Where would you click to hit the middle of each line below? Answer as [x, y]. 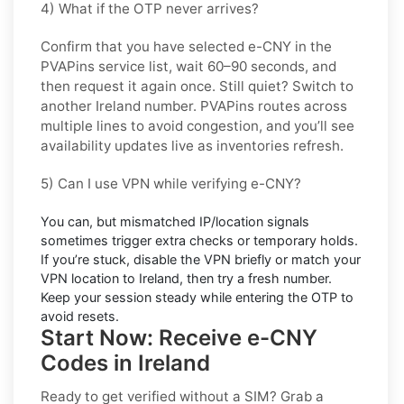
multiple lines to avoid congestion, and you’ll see [197, 125]
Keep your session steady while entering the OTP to [197, 297]
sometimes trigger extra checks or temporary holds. [199, 240]
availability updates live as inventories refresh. [192, 145]
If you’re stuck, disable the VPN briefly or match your [201, 259]
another [68, 106]
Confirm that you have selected [144, 46]
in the [312, 46]
